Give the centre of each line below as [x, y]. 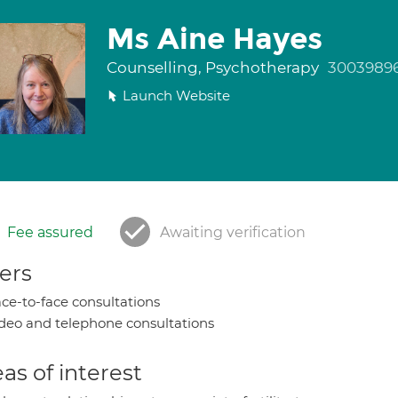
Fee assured [50, 232]
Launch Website [176, 96]
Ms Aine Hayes [214, 39]
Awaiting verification [233, 232]
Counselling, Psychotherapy [214, 68]
